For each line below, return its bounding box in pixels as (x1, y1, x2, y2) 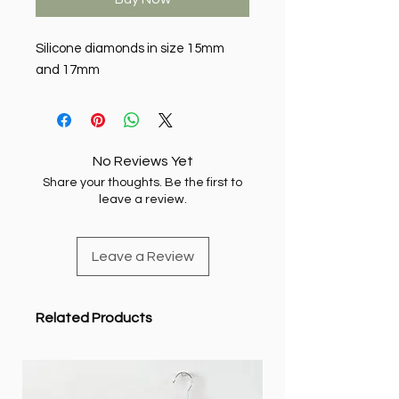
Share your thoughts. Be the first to (43, 176, 242, 190)
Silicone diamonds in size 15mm (36, 42, 224, 56)
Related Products (36, 311, 152, 326)
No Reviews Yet (92, 154, 193, 169)
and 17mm (36, 63, 100, 77)
